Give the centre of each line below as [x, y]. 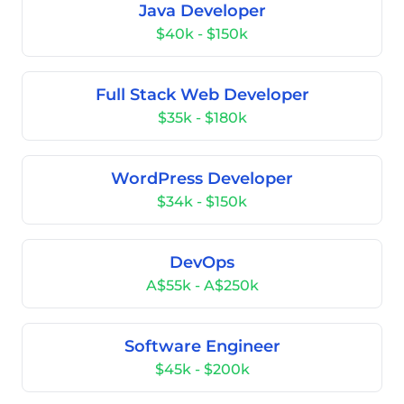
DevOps [202, 262]
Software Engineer [202, 346]
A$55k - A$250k [202, 285]
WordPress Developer [202, 179]
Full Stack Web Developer [202, 95]
